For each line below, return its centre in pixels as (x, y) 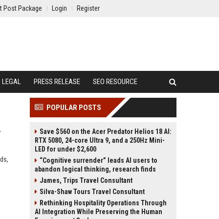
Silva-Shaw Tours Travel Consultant (92, 192)
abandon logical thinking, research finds (95, 169)
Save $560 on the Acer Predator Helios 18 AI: (106, 131)
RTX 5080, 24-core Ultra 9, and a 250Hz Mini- (100, 140)
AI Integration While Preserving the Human (99, 212)
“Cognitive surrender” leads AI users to (99, 160)
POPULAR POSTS (74, 108)
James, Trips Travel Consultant (86, 180)
